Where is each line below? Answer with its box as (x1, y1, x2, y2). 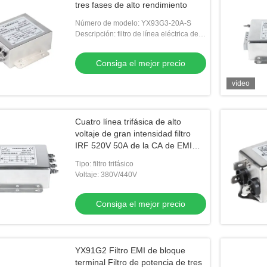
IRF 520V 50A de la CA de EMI (75, 141, 192, 150)
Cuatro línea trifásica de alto (75, 117, 181, 126)
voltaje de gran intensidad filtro (75, 129, 191, 138)
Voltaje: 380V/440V (75, 170, 137, 179)
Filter (75, 153, 94, 162)
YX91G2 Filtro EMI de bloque (75, 246, 185, 255)
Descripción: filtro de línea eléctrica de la (75, 30, 206, 38)
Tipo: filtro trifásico (75, 160, 133, 168)
